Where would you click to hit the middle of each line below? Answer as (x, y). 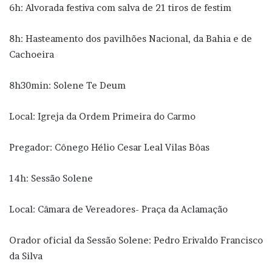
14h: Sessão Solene (51, 178)
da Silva (26, 256)
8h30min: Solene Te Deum (67, 85)
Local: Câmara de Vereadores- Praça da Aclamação (118, 209)
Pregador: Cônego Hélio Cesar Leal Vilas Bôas (109, 147)
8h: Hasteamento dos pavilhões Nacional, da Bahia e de (131, 38)
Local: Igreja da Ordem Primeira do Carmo (102, 116)
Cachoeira (32, 54)
